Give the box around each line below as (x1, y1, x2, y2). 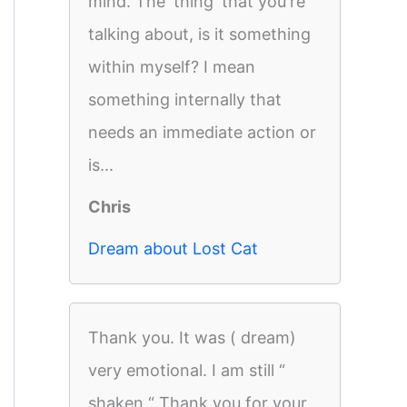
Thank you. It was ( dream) (88, 328, 296, 347)
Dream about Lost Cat (88, 239, 258, 258)
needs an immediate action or (88, 123, 316, 142)
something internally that (88, 90, 282, 109)
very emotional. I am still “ (88, 361, 285, 380)
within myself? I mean (88, 57, 255, 76)
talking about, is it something (88, 25, 311, 44)
